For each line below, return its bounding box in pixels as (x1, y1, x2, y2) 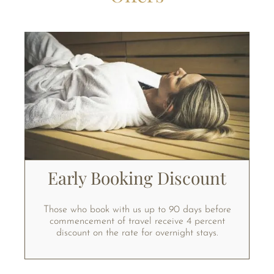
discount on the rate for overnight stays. (56, 228, 218, 238)
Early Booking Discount (48, 166, 226, 189)
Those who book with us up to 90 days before (43, 204, 231, 215)
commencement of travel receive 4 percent (49, 216, 225, 226)
